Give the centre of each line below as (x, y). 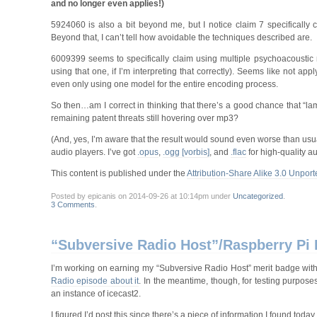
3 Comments (73, 205)
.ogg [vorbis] (186, 152)
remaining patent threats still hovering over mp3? (144, 118)
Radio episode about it (95, 281)
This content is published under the (119, 173)
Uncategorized (258, 196)
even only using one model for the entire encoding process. (164, 84)
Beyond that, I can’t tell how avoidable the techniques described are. (181, 37)
